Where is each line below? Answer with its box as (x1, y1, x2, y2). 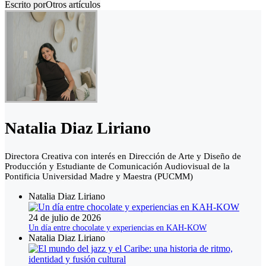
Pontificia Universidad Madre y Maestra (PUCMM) (5, 172, 193, 182)
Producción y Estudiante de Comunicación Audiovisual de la (5, 161, 230, 172)
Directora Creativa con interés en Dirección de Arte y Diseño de (5, 151, 241, 161)
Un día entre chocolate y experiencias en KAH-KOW (28, 223, 207, 233)
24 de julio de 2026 (28, 213, 101, 223)
